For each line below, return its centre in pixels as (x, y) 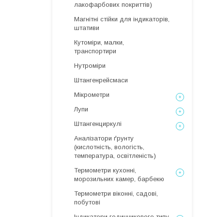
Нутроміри (90, 66)
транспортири (95, 51)
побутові (87, 202)
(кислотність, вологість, (109, 147)
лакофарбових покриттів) (113, 5)
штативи (87, 28)
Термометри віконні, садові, (116, 194)
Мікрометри (92, 95)
